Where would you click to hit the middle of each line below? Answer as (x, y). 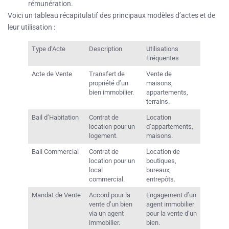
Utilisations (163, 49)
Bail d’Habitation (55, 118)
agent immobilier (170, 204)
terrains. (158, 102)
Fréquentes (163, 58)
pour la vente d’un (172, 214)
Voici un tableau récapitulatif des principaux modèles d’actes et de (111, 16)
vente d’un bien (111, 204)
